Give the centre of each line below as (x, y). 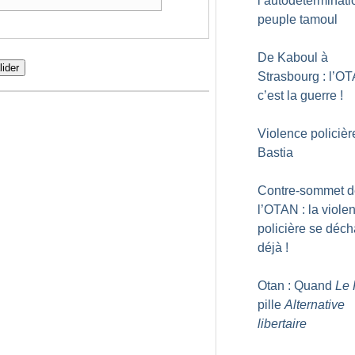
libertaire (282, 324)
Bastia (275, 153)
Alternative (315, 305)
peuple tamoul (298, 19)
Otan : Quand (296, 286)
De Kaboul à (293, 57)
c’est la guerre (297, 95)
